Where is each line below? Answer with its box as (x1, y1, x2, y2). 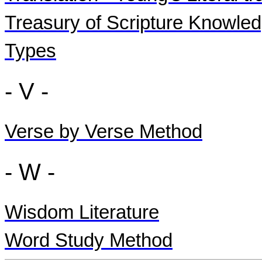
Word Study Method (5, 230, 173, 251)
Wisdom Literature (5, 202, 159, 223)
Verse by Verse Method (5, 121, 202, 142)
